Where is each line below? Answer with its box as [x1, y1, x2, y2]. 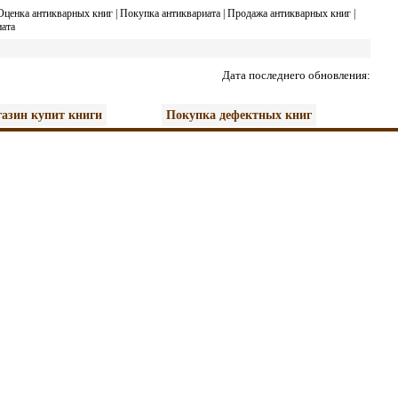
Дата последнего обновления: [222, 68, 370, 82]
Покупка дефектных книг [166, 108, 312, 122]
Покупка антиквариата [120, 7, 220, 20]
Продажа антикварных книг [227, 7, 351, 20]
